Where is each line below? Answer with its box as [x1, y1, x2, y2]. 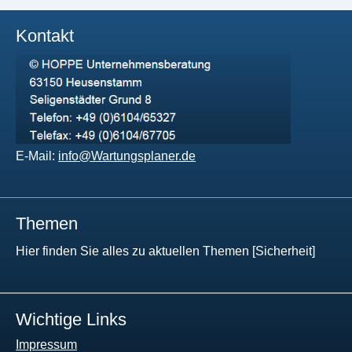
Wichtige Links [16, 309, 126, 329]
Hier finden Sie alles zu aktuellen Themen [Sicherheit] [16, 244, 315, 258]
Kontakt [16, 26, 74, 46]
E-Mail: [16, 148, 58, 163]
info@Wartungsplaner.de [58, 148, 196, 163]
